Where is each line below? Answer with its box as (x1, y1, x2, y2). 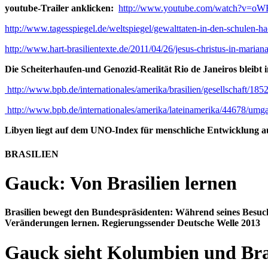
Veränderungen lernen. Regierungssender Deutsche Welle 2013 (5, 218, 260, 229)
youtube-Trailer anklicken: (5, 3, 114, 14)
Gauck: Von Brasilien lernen (5, 172, 237, 194)
